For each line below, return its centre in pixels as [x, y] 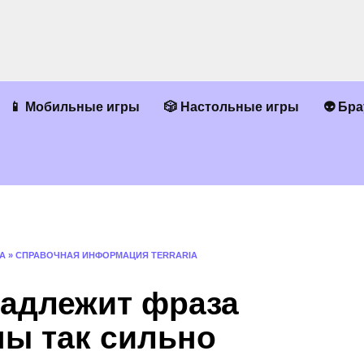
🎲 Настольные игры [232, 107]
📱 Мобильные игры [74, 107]
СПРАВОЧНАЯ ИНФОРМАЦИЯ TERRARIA [106, 255]
